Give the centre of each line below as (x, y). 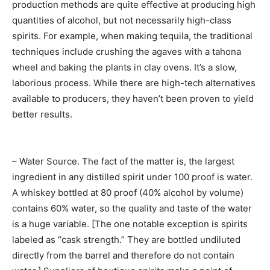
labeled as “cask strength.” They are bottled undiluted (126, 240)
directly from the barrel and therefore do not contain (123, 256)
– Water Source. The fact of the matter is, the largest (123, 162)
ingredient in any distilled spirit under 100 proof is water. (132, 177)
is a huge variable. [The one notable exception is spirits (130, 224)
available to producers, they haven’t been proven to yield (133, 99)
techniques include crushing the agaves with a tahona (127, 52)
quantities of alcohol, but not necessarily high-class (122, 20)
